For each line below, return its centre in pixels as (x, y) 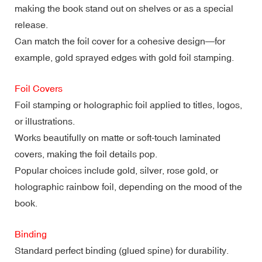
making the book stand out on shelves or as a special (124, 8)
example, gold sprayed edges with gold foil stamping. (124, 57)
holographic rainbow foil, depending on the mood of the (128, 186)
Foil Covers (39, 88)
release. (31, 24)
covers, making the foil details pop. (86, 154)
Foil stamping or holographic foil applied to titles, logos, (128, 104)
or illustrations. (45, 121)
